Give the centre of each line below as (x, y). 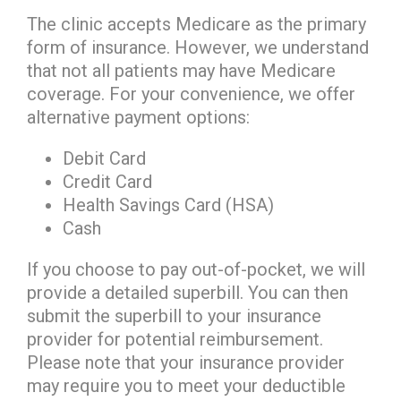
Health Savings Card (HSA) (168, 205)
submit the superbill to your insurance (174, 316)
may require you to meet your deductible (186, 386)
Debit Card (104, 158)
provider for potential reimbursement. (175, 339)
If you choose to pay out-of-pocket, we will (196, 269)
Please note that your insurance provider (186, 363)
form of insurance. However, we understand (198, 47)
